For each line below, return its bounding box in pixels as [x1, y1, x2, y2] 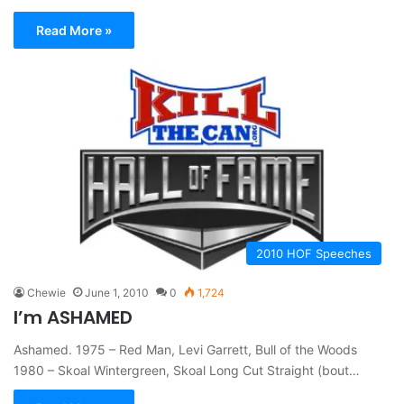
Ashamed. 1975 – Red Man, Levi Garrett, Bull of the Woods [14, 341, 357, 357]
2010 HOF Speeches [256, 245, 372, 261]
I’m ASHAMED [14, 304, 133, 330]
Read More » [36, 22, 112, 38]
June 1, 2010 [85, 285, 149, 299]
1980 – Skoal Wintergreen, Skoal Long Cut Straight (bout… [14, 362, 360, 378]
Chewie [27, 285, 66, 299]
